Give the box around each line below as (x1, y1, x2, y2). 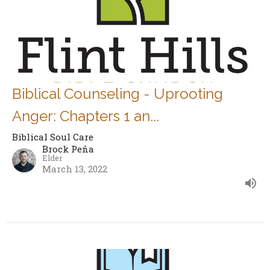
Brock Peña (42, 143, 94, 155)
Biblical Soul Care (12, 131, 93, 143)
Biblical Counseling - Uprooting (12, 85, 223, 103)
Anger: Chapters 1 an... (12, 107, 159, 125)
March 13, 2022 (42, 163, 107, 175)
